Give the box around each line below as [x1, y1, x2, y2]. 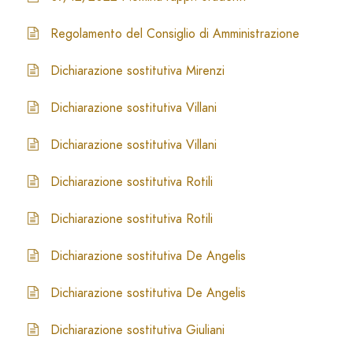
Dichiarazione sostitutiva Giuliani [50, 321, 225, 339]
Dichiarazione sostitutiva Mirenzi [50, 61, 225, 80]
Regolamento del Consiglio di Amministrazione [50, 24, 299, 43]
